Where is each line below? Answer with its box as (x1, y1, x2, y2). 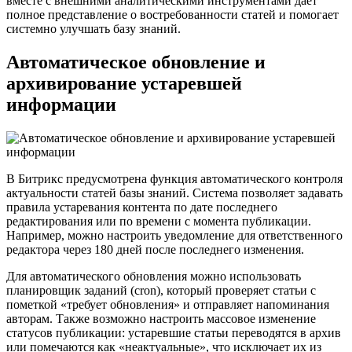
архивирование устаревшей (6, 73, 242, 94)
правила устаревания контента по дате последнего (6, 200, 277, 214)
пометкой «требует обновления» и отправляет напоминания (6, 298, 329, 312)
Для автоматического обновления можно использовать (6, 269, 301, 284)
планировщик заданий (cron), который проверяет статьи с (6, 284, 316, 298)
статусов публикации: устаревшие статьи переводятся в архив (6, 326, 341, 340)
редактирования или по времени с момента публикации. (6, 214, 311, 229)
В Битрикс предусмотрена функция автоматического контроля (6, 172, 343, 186)
